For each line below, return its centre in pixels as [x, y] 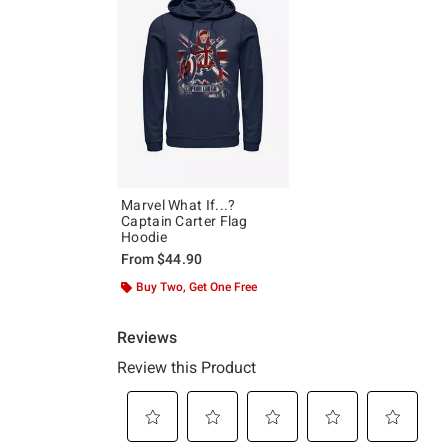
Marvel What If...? [178, 204]
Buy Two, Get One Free [196, 286]
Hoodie [144, 236]
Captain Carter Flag [184, 220]
